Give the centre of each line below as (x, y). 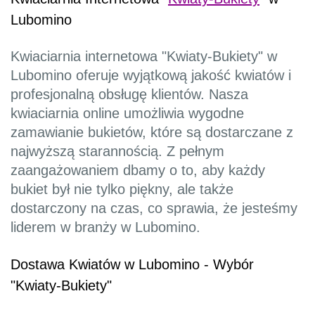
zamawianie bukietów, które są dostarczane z (152, 133)
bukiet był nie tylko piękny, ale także (122, 189)
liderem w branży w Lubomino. (105, 227)
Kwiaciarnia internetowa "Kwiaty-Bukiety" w (144, 57)
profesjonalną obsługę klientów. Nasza (129, 95)
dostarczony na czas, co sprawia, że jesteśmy (154, 208)
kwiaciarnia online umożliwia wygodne (127, 114)
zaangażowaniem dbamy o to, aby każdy (138, 171)
